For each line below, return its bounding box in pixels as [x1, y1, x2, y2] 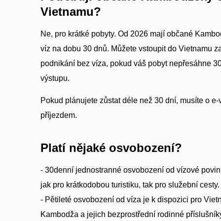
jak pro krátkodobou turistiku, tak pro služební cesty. [40, 181, 220, 189]
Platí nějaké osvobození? [40, 141, 182, 154]
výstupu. [40, 74, 70, 82]
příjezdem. [40, 111, 77, 119]
